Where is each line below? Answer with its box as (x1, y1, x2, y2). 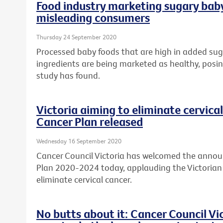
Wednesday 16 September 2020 (36, 136, 121, 145)
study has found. (36, 70, 100, 82)
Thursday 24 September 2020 (36, 32, 116, 41)
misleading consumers (36, 9, 150, 25)
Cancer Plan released (36, 113, 143, 129)
